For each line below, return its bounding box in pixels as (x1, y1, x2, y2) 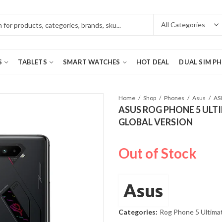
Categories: (118, 207, 159, 216)
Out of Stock (118, 144, 197, 162)
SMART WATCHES (63, 58, 120, 66)
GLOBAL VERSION (118, 116, 193, 128)
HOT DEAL (136, 58, 169, 66)
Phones (164, 94, 184, 102)
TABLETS (18, 58, 47, 66)
